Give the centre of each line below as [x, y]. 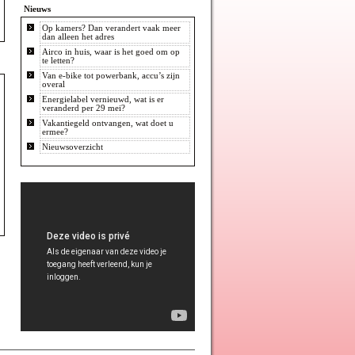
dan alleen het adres [78, 37]
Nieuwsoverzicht [73, 147]
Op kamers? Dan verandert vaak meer [112, 28]
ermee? [55, 132]
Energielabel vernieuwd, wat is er [103, 99]
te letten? [59, 61]
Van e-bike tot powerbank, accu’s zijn [111, 76]
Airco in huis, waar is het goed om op [111, 52]
